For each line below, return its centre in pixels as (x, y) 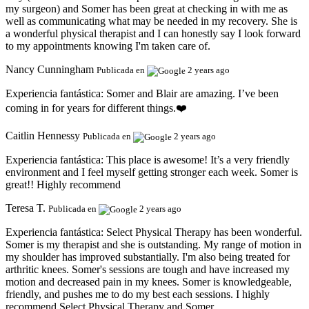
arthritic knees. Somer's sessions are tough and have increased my (148, 270)
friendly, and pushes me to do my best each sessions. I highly (138, 295)
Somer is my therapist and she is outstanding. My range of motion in (153, 245)
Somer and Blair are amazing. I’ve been (192, 94)
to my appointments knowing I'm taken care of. (108, 46)
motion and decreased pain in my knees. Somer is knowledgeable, (149, 282)
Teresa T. (26, 208)
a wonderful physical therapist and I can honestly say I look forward (153, 34)
